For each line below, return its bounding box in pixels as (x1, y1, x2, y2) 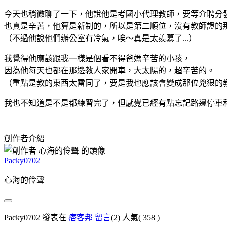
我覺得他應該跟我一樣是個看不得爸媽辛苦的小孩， (4, 54, 191, 63)
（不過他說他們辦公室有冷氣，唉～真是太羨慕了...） (4, 33, 197, 43)
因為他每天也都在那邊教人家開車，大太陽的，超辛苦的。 (4, 66, 215, 75)
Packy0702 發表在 (4, 213, 68, 222)
